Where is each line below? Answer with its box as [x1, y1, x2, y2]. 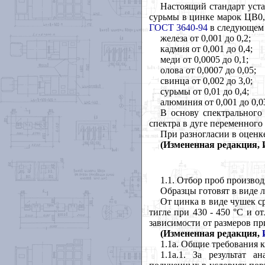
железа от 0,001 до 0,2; [160, 33, 251, 44]
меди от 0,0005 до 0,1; [160, 54, 248, 65]
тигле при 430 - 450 [149, 207, 234, 218]
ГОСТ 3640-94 [149, 22, 208, 33]
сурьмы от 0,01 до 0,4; [160, 86, 249, 97]
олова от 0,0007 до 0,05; [160, 65, 256, 76]
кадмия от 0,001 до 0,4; [160, 44, 253, 54]
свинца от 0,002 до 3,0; [160, 76, 253, 86]
